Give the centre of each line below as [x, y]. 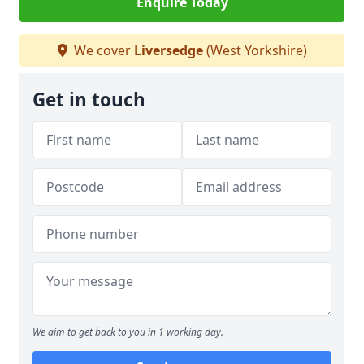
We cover [102, 50]
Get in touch [89, 100]
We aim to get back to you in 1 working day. [128, 332]
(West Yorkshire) [255, 50]
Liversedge [168, 50]
